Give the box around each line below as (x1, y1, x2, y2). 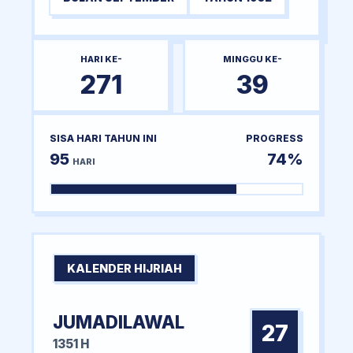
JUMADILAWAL (53, 310, 184, 333)
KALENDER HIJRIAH (67, 261, 182, 275)
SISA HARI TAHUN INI (50, 132, 157, 144)
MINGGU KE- (222, 53, 282, 65)
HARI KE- (80, 53, 122, 65)
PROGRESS (246, 132, 303, 144)
